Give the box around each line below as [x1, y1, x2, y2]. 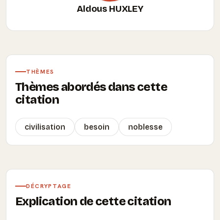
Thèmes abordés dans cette [15, 80, 167, 94]
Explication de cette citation [15, 194, 171, 208]
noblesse [128, 122, 163, 132]
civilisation [25, 122, 65, 132]
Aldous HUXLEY [77, 3, 143, 14]
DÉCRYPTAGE [26, 182, 72, 190]
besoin [84, 122, 110, 132]
